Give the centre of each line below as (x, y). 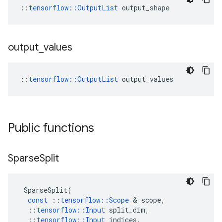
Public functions (51, 128)
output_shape (144, 8)
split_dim (127, 210)
